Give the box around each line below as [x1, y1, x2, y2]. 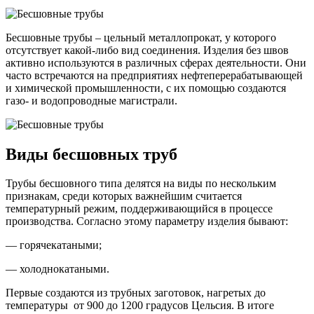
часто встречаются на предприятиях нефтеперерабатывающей [6, 69, 303, 81]
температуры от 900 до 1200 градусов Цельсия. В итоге [6, 299, 274, 312]
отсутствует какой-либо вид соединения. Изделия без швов [6, 43, 289, 56]
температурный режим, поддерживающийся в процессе [6, 203, 273, 215]
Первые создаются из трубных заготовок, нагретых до [6, 287, 266, 299]
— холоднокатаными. [6, 263, 109, 275]
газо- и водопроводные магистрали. [6, 94, 177, 107]
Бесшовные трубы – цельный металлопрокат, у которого [6, 31, 276, 43]
